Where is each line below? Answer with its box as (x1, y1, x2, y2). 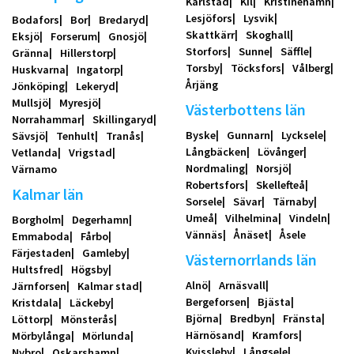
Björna (185, 311, 219, 326)
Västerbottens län (185, 99, 306, 120)
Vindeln (288, 210, 327, 225)
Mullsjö (12, 95, 48, 110)
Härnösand (185, 327, 241, 342)
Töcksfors (230, 60, 281, 75)
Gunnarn (226, 127, 270, 142)
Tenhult (56, 128, 95, 143)
